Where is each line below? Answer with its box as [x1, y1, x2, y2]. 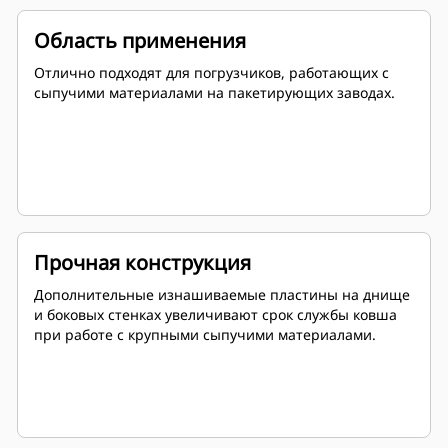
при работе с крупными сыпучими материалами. [34, 325, 376, 345]
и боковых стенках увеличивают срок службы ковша [34, 305, 397, 325]
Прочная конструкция [34, 249, 251, 277]
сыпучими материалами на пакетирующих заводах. [34, 83, 395, 103]
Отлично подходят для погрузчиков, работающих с [34, 63, 389, 83]
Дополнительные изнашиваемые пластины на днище [34, 285, 410, 305]
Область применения [34, 27, 246, 55]
